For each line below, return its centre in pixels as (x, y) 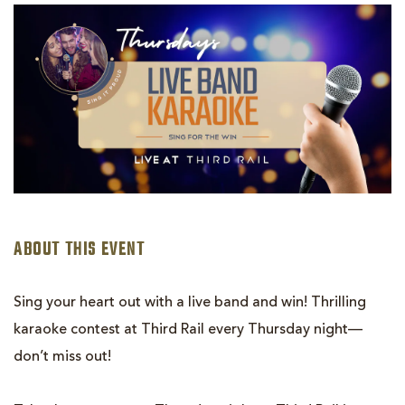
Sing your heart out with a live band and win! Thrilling (190, 303)
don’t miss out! (62, 357)
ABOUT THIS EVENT (80, 250)
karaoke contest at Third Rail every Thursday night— (188, 330)
